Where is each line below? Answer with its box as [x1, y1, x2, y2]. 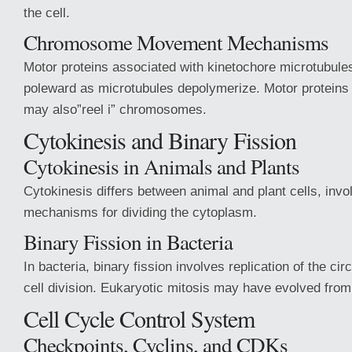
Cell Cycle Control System [24, 302, 255, 334]
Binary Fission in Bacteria [24, 227, 233, 256]
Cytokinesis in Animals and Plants [24, 152, 299, 181]
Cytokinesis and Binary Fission [24, 124, 296, 156]
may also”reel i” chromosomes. [24, 101, 207, 117]
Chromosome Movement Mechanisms [24, 27, 328, 57]
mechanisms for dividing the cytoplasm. [24, 204, 257, 220]
